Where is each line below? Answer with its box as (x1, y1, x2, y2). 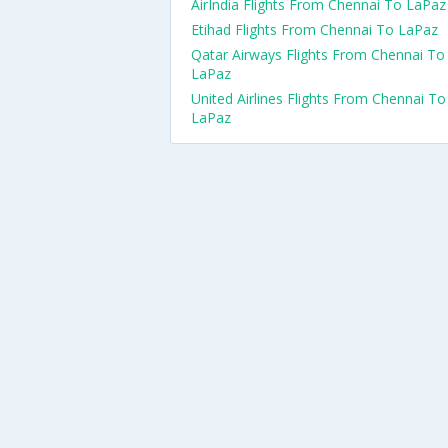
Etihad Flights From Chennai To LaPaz (191, 20, 438, 39)
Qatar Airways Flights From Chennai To (191, 45, 445, 64)
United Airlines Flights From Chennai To (191, 89, 446, 108)
